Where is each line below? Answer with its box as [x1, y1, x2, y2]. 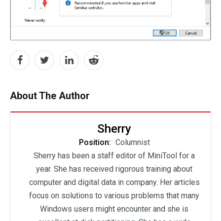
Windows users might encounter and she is [40, 204, 188, 214]
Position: [78, 138, 113, 147]
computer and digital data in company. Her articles [29, 178, 200, 187]
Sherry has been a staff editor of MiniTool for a [34, 151, 195, 161]
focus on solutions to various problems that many [29, 191, 199, 201]
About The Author [10, 90, 90, 102]
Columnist [115, 138, 150, 147]
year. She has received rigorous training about [36, 164, 192, 174]
